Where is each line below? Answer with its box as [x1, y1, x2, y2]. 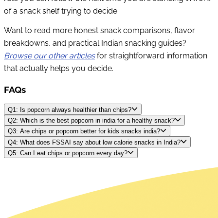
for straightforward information [95, 51, 207, 60]
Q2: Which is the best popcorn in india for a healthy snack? [8, 117, 175, 125]
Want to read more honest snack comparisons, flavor [4, 25, 195, 35]
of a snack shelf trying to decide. [4, 6, 119, 16]
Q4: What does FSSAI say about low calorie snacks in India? [8, 138, 181, 146]
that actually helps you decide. [4, 63, 113, 73]
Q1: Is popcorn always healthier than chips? [8, 106, 131, 113]
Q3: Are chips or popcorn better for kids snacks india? [8, 127, 160, 135]
